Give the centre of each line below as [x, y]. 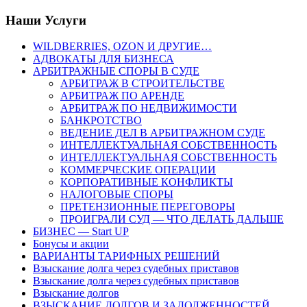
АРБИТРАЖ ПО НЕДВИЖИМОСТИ [149, 108]
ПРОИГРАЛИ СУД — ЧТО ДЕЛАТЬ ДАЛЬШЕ [172, 219]
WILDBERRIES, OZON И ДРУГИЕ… [122, 47]
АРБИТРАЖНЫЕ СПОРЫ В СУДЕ [116, 71]
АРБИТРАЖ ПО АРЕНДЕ [122, 96]
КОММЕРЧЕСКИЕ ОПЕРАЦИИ [138, 170]
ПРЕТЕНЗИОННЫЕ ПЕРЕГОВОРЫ [148, 207]
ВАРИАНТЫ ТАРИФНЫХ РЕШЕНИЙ [126, 256]
